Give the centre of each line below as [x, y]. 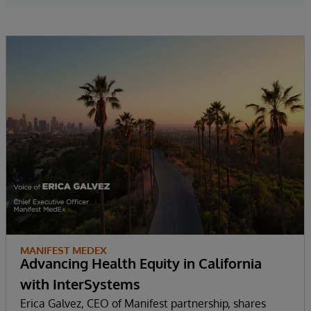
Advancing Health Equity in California [141, 263]
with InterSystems [80, 284]
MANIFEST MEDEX [64, 251]
